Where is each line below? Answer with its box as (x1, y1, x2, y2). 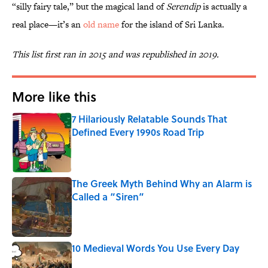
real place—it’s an (12, 18, 83, 31)
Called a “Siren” (72, 190, 144, 204)
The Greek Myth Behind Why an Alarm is (72, 176, 252, 191)
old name (83, 18, 119, 31)
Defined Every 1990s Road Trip (72, 125, 204, 139)
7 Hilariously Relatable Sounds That (72, 112, 227, 126)
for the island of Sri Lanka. (119, 18, 224, 31)
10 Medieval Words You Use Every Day (72, 241, 239, 255)
